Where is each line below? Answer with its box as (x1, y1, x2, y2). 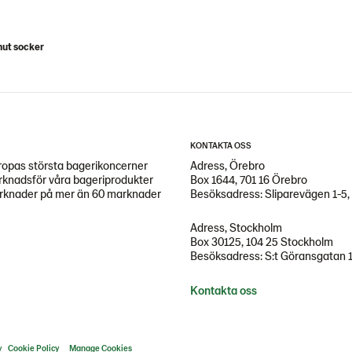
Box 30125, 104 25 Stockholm (190, 234, 333, 248)
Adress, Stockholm (190, 220, 282, 234)
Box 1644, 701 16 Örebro (190, 172, 307, 186)
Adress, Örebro (190, 158, 265, 172)
